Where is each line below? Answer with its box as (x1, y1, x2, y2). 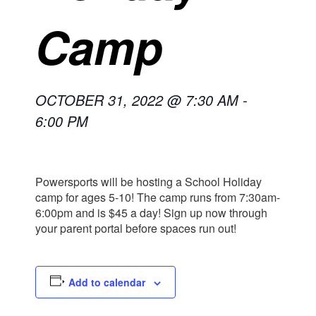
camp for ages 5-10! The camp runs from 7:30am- (35, 189, 280, 205)
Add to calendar (68, 275, 145, 289)
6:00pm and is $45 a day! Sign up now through (35, 205, 267, 221)
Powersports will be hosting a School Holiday (35, 174, 262, 190)
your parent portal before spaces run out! (35, 220, 236, 236)
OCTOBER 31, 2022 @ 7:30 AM (35, 90, 238, 110)
